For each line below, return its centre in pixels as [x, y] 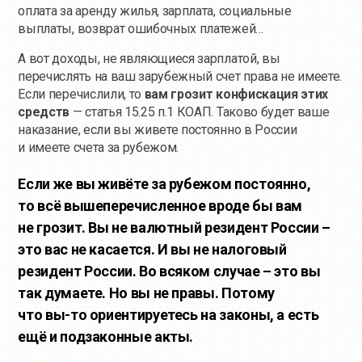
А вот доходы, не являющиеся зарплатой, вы [149, 58]
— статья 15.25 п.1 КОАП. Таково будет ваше [200, 112]
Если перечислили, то [81, 94]
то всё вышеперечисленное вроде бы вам [160, 205]
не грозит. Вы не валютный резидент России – [174, 227]
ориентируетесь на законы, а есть [203, 314]
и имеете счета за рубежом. [99, 147]
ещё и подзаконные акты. [106, 336]
